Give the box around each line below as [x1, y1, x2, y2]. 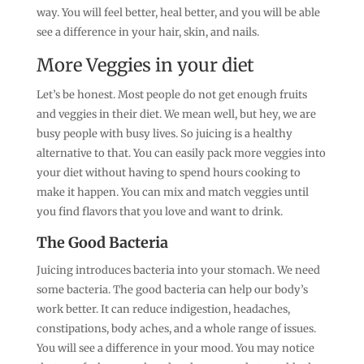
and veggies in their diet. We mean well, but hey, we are [36, 106, 316, 121]
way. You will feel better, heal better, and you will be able [36, 5, 320, 19]
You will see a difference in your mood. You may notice [36, 340, 314, 355]
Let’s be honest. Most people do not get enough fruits [36, 87, 307, 102]
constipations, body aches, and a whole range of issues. [36, 321, 316, 336]
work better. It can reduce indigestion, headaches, [36, 301, 290, 316]
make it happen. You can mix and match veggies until [36, 184, 309, 199]
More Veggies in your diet [36, 53, 254, 76]
